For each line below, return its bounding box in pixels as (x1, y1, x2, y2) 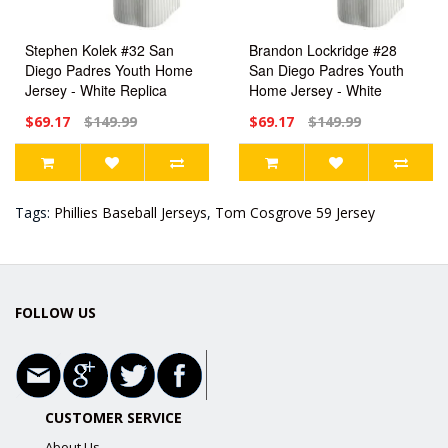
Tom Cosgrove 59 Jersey (215, 202, 375, 222)
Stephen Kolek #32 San (25, 39, 174, 60)
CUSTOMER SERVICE (44, 407, 182, 427)
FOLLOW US (15, 302, 96, 322)
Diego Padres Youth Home (25, 59, 193, 80)
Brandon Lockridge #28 (249, 39, 397, 60)
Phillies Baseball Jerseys (54, 202, 207, 222)
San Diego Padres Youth (249, 59, 404, 80)
